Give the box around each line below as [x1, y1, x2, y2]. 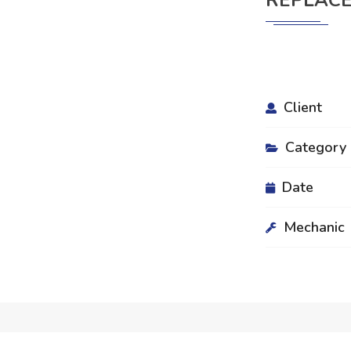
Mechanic [284, 218, 345, 237]
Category [285, 138, 346, 157]
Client [284, 98, 322, 117]
